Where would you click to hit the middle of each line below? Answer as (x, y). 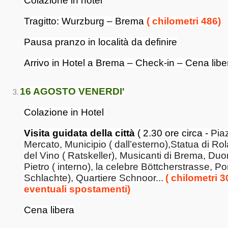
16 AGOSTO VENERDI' (72, 91)
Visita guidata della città (79, 133)
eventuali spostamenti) (77, 189)
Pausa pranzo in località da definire (101, 42)
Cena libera (49, 210)
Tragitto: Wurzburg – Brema (85, 21)
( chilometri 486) (184, 21)
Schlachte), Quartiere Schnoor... (94, 178)
